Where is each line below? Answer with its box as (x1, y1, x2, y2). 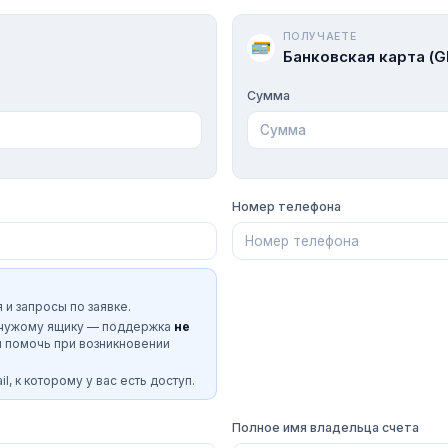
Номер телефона (231, 198, 341, 214)
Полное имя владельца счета (231, 419, 419, 435)
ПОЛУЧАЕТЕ (282, 29, 357, 43)
